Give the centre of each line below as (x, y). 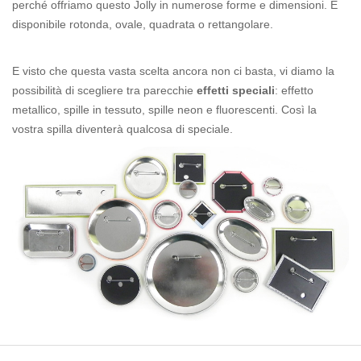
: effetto (294, 90)
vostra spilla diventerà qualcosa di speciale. (122, 129)
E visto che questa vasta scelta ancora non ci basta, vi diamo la (173, 71)
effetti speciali (236, 90)
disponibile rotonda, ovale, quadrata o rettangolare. (143, 24)
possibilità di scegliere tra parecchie (104, 90)
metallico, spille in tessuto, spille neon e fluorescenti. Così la (164, 109)
